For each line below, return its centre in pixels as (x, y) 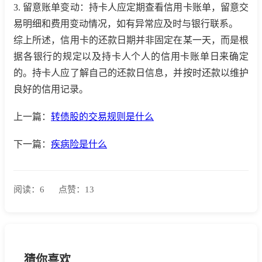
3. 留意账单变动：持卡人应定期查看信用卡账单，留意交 (131, 7)
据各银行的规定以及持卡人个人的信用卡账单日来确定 (131, 56)
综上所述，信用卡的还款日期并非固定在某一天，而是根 (131, 40)
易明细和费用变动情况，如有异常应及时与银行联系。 (126, 23)
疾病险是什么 (79, 144)
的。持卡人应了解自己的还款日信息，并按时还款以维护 (131, 73)
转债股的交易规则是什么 (102, 117)
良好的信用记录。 (51, 89)
